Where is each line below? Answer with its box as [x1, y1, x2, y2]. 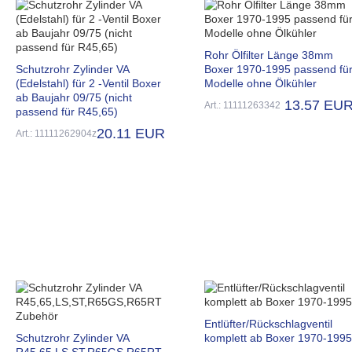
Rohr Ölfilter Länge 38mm [204, 48, 333, 61]
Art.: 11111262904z [16, 127, 97, 139]
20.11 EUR [97, 125, 165, 141]
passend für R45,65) [16, 104, 118, 118]
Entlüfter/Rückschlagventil [204, 317, 332, 330]
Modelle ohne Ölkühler [204, 76, 317, 90]
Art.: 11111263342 [204, 99, 280, 111]
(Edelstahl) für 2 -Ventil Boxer [16, 76, 161, 90]
